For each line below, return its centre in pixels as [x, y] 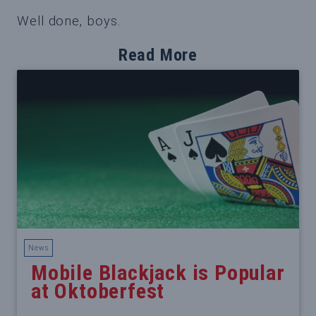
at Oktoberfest [98, 291]
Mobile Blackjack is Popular [158, 273]
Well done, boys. [69, 21]
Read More [158, 55]
